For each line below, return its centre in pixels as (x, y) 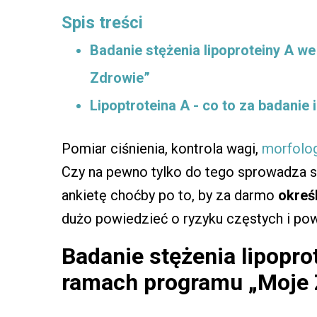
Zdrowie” (120, 77)
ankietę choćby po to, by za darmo (170, 195)
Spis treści (102, 22)
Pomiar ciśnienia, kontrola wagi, (162, 148)
